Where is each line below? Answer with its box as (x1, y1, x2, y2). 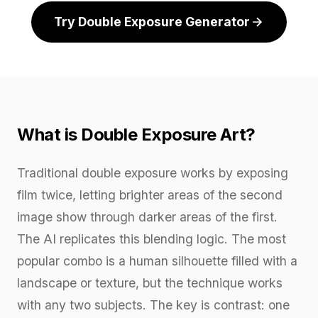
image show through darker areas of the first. (17, 209, 278, 224)
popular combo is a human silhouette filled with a (17, 253, 297, 268)
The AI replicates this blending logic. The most (17, 231, 286, 246)
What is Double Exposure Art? (17, 124, 256, 145)
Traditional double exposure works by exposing (17, 165, 288, 180)
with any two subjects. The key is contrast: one (17, 297, 290, 312)
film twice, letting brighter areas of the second (17, 187, 283, 202)
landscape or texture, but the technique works (17, 275, 283, 290)
